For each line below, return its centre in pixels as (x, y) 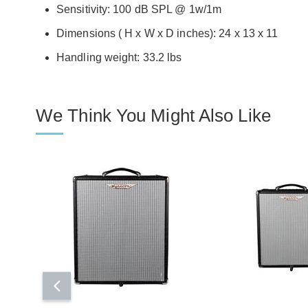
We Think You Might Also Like (153, 115)
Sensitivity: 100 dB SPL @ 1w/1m (139, 9)
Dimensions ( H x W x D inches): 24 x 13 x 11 (167, 33)
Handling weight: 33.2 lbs (119, 57)
